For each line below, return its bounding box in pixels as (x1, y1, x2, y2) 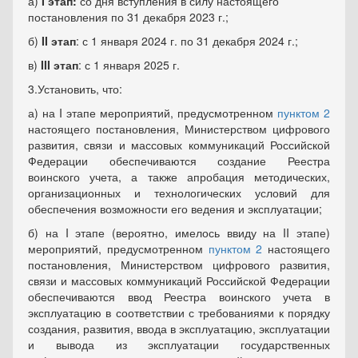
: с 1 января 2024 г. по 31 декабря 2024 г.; (76, 33, 298, 49)
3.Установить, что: (28, 81, 122, 97)
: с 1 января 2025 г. (78, 57, 180, 73)
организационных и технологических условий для (28, 185, 330, 201)
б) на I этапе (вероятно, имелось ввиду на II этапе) (28, 225, 330, 241)
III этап (41, 57, 78, 73)
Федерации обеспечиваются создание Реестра (28, 153, 330, 169)
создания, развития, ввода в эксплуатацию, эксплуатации (28, 320, 330, 336)
